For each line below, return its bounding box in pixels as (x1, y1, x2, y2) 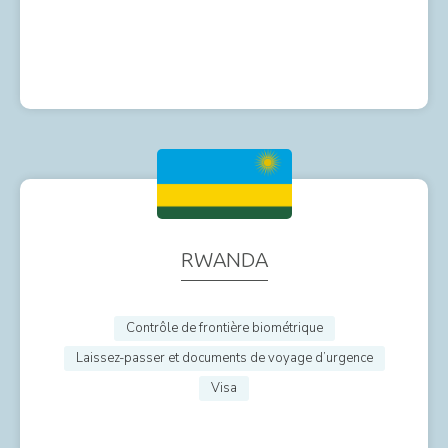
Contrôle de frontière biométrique (125, 318, 323, 337)
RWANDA (180, 246, 268, 271)
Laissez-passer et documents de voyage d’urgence (75, 348, 373, 367)
